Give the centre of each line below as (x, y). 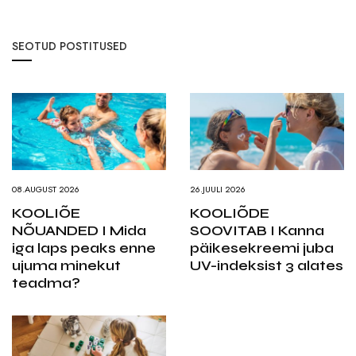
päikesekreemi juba (262, 248)
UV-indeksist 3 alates (267, 266)
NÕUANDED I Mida (79, 231)
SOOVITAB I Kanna (257, 231)
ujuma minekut (66, 266)
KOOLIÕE (46, 213)
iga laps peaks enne (84, 248)
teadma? (46, 283)
